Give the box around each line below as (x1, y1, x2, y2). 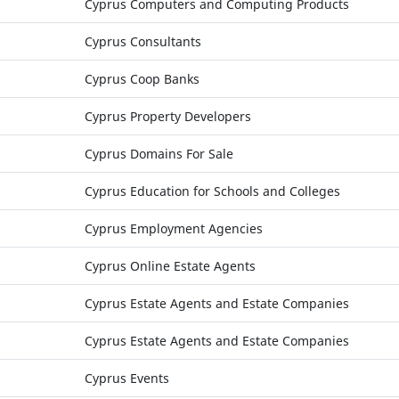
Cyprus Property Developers (84, 108, 251, 126)
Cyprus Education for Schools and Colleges (84, 183, 340, 200)
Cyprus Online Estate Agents (84, 257, 256, 275)
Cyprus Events (84, 370, 169, 387)
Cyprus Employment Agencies (84, 220, 263, 238)
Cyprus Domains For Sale (84, 145, 233, 163)
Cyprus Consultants (84, 33, 201, 51)
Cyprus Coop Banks (84, 70, 199, 88)
